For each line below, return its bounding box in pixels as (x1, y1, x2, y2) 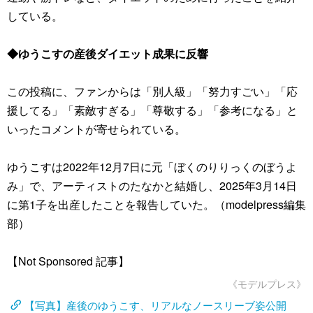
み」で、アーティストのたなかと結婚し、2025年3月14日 (7, 177, 297, 194)
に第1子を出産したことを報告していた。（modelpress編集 (7, 196, 306, 212)
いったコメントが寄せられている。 (7, 121, 186, 137)
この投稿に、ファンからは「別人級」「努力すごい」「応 (7, 83, 298, 99)
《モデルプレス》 (228, 277, 306, 291)
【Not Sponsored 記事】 (7, 253, 129, 269)
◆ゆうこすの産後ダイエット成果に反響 (7, 45, 208, 61)
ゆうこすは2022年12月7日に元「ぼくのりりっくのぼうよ (7, 159, 297, 175)
